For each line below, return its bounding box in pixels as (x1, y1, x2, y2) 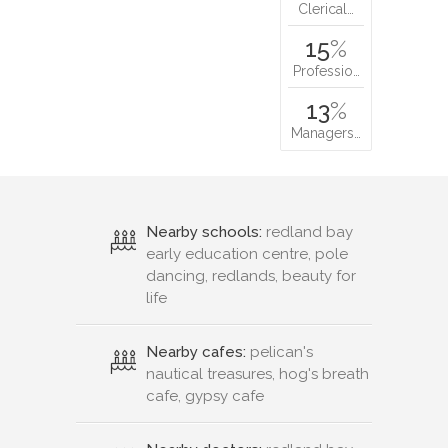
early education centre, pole (146, 244, 348, 263)
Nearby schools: (146, 222, 262, 241)
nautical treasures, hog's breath (146, 364, 369, 383)
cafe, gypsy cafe (146, 386, 264, 405)
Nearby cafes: (146, 342, 246, 361)
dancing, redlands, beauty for (146, 266, 356, 285)
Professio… (292, 62, 360, 79)
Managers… (291, 124, 361, 141)
